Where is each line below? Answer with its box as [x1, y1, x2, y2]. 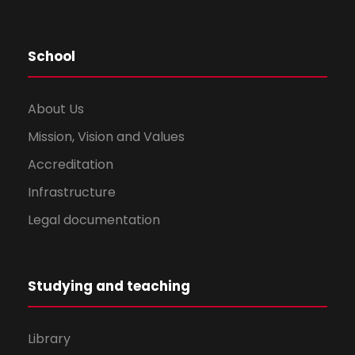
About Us [28, 100, 84, 119]
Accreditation [28, 155, 113, 174]
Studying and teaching [28, 277, 190, 296]
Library [28, 330, 71, 349]
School [28, 47, 75, 67]
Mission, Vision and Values [28, 128, 185, 147]
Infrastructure [28, 183, 116, 202]
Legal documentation [28, 211, 160, 230]
